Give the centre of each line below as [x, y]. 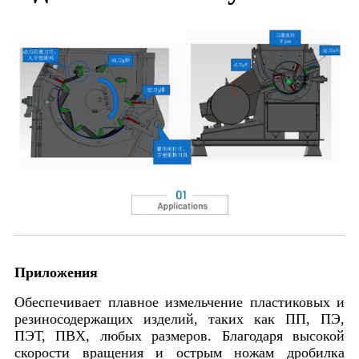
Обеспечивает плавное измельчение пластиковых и [179, 303]
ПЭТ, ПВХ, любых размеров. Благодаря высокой [179, 336]
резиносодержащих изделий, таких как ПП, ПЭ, [179, 319]
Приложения [56, 273]
